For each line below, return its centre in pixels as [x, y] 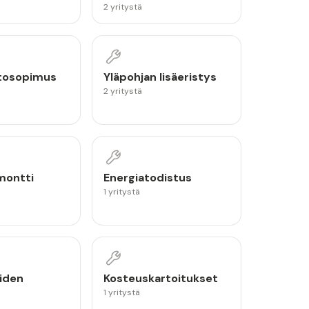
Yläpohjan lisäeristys [160, 77]
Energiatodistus [148, 178]
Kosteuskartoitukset [161, 278]
